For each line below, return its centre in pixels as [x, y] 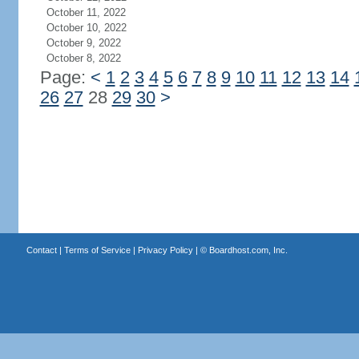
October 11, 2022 [86, 12]
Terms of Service [97, 250]
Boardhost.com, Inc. [248, 250]
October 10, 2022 [86, 28]
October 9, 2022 [83, 43]
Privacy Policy [165, 250]
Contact [41, 250]
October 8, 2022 [83, 58]
